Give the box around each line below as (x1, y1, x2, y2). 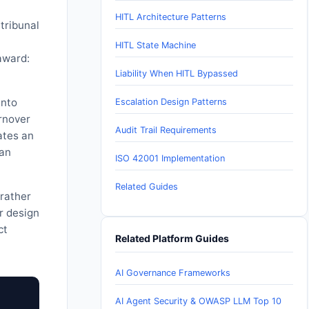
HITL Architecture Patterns (115, 11, 226, 22)
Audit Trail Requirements (115, 124, 217, 135)
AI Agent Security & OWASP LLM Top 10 (115, 295, 281, 306)
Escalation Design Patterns (115, 96, 227, 107)
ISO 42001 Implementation (115, 152, 225, 163)
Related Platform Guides (115, 232, 229, 245)
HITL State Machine (115, 39, 196, 50)
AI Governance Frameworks (115, 267, 230, 278)
